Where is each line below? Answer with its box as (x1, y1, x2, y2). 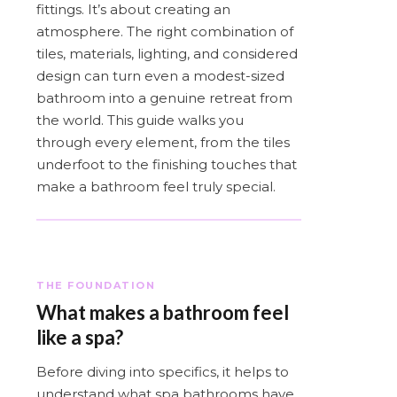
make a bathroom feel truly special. (36, 177, 276, 195)
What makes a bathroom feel (36, 300, 289, 324)
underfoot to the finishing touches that (36, 155, 297, 173)
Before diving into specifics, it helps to (36, 362, 289, 380)
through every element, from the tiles (36, 133, 290, 151)
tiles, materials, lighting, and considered (36, 44, 298, 62)
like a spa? (36, 324, 123, 349)
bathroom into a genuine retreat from (36, 89, 292, 106)
